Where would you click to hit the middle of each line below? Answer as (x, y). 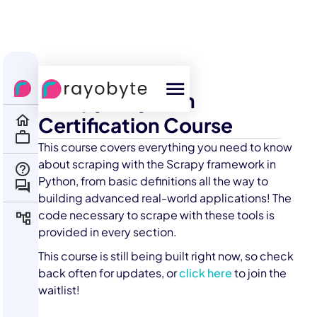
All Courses (73, 77)
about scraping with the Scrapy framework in (157, 164)
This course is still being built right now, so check (166, 256)
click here (206, 273)
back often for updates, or (109, 273)
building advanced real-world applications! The (165, 198)
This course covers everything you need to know (166, 147)
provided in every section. (108, 232)
